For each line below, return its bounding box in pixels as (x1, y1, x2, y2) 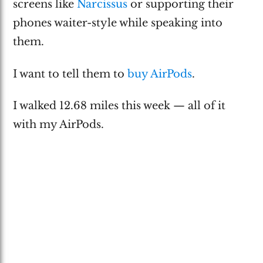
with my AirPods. (13, 118, 104, 131)
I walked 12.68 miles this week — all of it (13, 99, 226, 113)
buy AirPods (127, 67, 193, 80)
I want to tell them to (13, 67, 128, 80)
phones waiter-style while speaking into (13, 16, 223, 30)
